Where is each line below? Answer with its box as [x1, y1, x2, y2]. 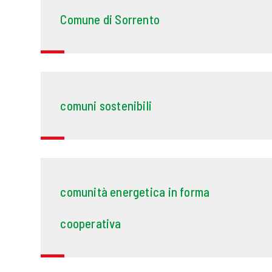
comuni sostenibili [60, 98, 152, 114]
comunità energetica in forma [60, 184, 210, 200]
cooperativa [60, 216, 121, 231]
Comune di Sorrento [60, 12, 160, 27]
